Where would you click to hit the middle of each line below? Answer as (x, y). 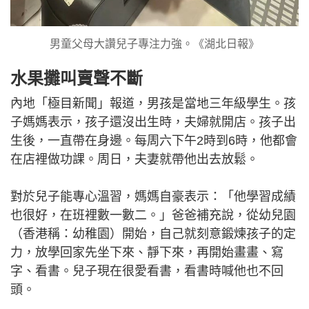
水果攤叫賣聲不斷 (77, 79)
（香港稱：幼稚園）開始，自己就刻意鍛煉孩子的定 (153, 234)
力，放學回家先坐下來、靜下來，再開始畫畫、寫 (147, 253)
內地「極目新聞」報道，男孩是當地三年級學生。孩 (153, 104)
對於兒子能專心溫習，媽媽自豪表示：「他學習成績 (153, 197)
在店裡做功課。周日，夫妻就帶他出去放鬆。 (134, 160)
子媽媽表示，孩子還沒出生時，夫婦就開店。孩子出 (153, 122)
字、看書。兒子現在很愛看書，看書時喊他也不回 (147, 271)
